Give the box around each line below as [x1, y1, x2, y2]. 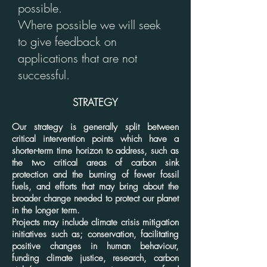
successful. [18, 67, 70, 83]
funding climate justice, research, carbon [12, 252, 179, 264]
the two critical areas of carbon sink [12, 157, 179, 169]
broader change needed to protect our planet [12, 193, 179, 204]
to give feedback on [18, 33, 117, 49]
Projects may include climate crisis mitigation [12, 216, 179, 228]
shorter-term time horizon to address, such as [12, 145, 179, 157]
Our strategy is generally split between [12, 121, 179, 133]
